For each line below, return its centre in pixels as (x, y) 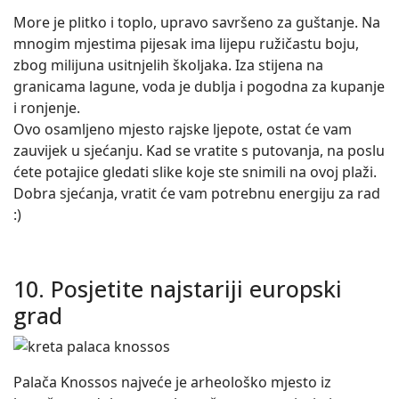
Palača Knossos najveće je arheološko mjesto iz (172, 382)
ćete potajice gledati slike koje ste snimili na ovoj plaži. (195, 172)
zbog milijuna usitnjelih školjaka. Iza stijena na (168, 65)
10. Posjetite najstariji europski (178, 289)
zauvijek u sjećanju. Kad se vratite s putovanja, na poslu (199, 151)
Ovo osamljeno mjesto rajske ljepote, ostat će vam (183, 129)
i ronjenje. (47, 108)
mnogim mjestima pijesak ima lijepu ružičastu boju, (186, 44)
